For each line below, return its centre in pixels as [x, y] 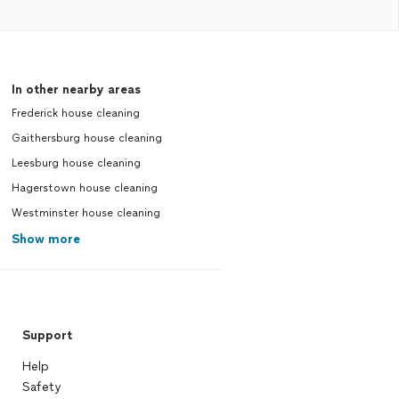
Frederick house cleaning [75, 113]
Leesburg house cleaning [76, 163]
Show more [45, 239]
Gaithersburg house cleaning [86, 138]
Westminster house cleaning [85, 213]
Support [47, 335]
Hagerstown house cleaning [84, 188]
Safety [41, 387]
